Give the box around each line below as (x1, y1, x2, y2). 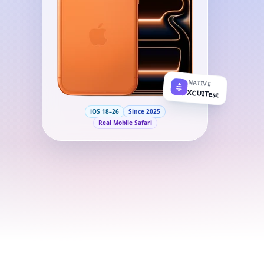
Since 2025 (128, 107, 160, 115)
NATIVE (187, 77, 212, 88)
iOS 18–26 (90, 107, 119, 115)
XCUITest (186, 87, 219, 100)
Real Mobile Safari (98, 118, 152, 127)
